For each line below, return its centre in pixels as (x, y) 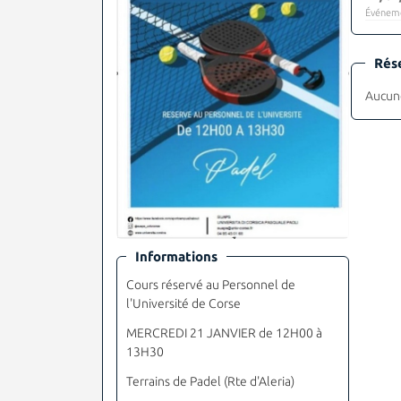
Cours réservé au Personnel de (211, 284)
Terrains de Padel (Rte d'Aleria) (210, 381)
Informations (176, 256)
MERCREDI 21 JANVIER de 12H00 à (224, 333)
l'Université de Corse (183, 303)
